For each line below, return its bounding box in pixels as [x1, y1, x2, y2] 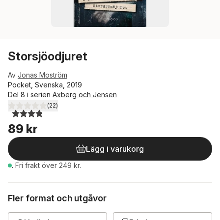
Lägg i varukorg [86, 144, 144, 154]
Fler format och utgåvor [8, 193, 107, 203]
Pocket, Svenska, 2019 [8, 81, 82, 89]
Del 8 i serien [8, 90, 53, 99]
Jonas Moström [18, 71, 67, 79]
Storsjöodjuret [8, 49, 87, 63]
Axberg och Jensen [53, 90, 117, 99]
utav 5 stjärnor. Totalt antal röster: [18, 105, 126, 114]
